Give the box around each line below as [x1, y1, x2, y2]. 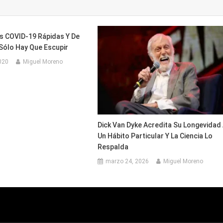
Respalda [98, 142, 129, 151]
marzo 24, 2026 [106, 157, 149, 165]
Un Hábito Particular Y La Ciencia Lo [98, 131, 213, 140]
